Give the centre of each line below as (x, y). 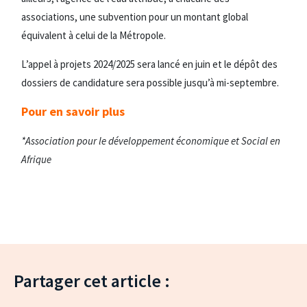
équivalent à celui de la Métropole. (94, 35)
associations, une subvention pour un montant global (135, 16)
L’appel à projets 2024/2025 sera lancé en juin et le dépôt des (149, 64)
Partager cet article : (92, 280)
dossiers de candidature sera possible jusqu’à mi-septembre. (150, 82)
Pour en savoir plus (73, 111)
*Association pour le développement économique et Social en (151, 140)
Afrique (36, 159)
